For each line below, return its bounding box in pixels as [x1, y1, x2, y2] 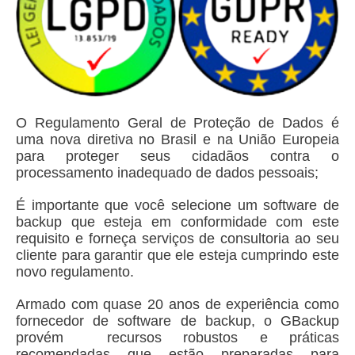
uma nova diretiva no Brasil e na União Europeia [16, 131, 339, 148]
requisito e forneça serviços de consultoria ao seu [16, 230, 339, 247]
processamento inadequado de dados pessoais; [16, 164, 319, 181]
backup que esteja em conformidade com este [16, 213, 339, 231]
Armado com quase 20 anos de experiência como [16, 296, 339, 313]
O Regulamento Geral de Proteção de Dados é [16, 114, 339, 132]
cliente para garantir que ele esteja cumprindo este [16, 246, 339, 264]
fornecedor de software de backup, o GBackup [16, 312, 339, 330]
